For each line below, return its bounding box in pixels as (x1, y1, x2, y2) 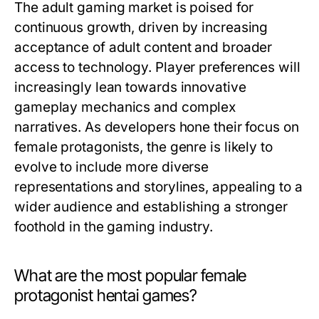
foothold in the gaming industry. (14, 219, 213, 235)
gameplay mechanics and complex (14, 99, 236, 115)
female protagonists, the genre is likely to (14, 139, 273, 155)
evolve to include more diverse (14, 159, 209, 175)
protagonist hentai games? (14, 286, 198, 305)
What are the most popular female (14, 266, 247, 286)
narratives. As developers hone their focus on (14, 119, 299, 135)
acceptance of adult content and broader (14, 39, 273, 56)
